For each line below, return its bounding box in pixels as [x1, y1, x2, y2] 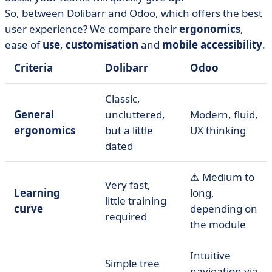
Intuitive [190, 248, 231, 262]
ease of [5, 38, 42, 52]
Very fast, [105, 178, 151, 192]
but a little [105, 123, 153, 137]
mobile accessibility [162, 38, 262, 52]
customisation [66, 38, 138, 52]
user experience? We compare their [5, 22, 179, 36]
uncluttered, [105, 107, 165, 121]
